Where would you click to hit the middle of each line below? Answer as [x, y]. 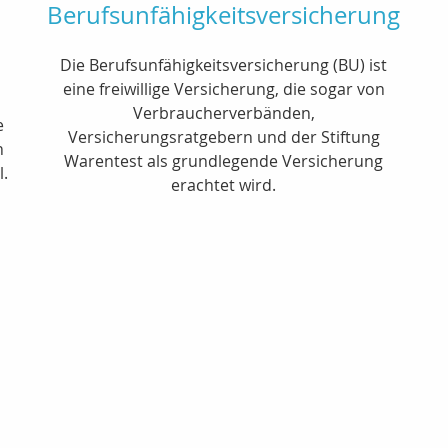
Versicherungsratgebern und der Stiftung [223, 136]
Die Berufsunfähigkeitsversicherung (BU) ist [224, 64]
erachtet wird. [224, 184]
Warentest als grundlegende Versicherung [224, 160]
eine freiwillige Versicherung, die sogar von [223, 88]
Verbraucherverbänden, [223, 112]
